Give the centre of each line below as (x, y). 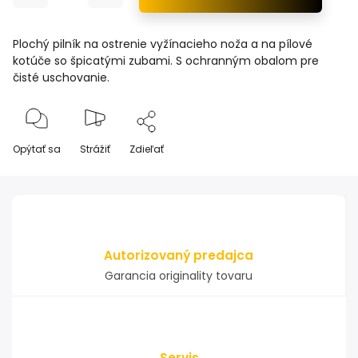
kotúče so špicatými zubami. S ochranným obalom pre (166, 61)
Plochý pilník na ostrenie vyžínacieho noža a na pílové (163, 44)
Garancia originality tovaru (179, 276)
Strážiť (95, 149)
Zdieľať (147, 149)
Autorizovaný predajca (179, 255)
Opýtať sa (37, 149)
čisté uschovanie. (61, 78)
